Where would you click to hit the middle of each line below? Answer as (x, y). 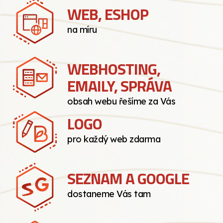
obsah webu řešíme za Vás (121, 101)
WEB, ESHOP (108, 14)
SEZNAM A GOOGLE (128, 178)
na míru (82, 29)
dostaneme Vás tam (109, 194)
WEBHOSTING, (114, 69)
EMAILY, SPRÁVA (119, 86)
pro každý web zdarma (114, 139)
